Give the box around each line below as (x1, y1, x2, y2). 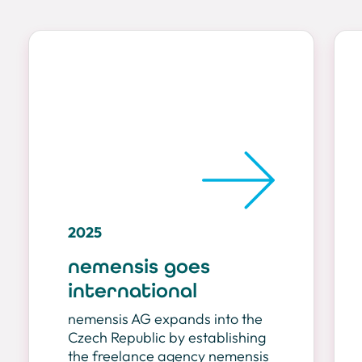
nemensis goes (68, 254, 210, 279)
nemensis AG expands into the (68, 309, 263, 328)
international (68, 278, 197, 303)
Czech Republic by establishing (68, 327, 266, 347)
